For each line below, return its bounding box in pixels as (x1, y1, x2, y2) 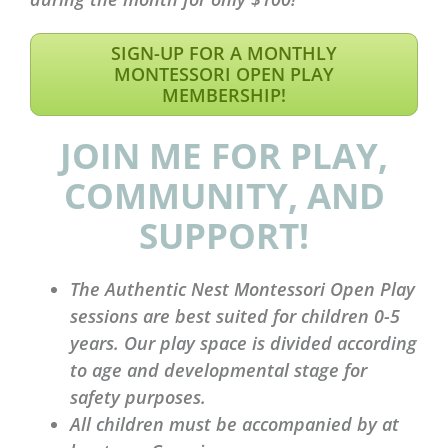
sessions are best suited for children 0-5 (69, 304, 400, 329)
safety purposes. (69, 385, 206, 410)
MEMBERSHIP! (162, 83, 286, 108)
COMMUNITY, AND (63, 172, 385, 220)
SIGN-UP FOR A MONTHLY (111, 41, 337, 66)
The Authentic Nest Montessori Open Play (69, 277, 415, 302)
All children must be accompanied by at (69, 412, 399, 437)
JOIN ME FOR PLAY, (60, 132, 388, 180)
